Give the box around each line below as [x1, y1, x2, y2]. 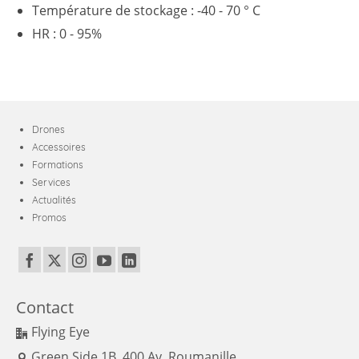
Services [32, 176, 71, 189]
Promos [32, 212, 67, 224]
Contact [16, 296, 74, 319]
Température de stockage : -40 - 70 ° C [32, 2, 260, 20]
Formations [32, 159, 83, 171]
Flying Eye [31, 323, 90, 341]
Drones [32, 123, 65, 136]
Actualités [32, 194, 76, 207]
